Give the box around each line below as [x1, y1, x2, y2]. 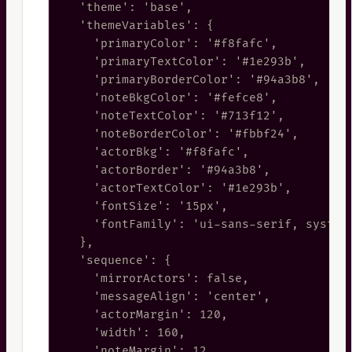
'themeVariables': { [65, 18, 214, 32]
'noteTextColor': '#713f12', [65, 108, 284, 123]
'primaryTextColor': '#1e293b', [65, 54, 306, 68]
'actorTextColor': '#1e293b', [65, 181, 291, 195]
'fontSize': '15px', [65, 199, 228, 213]
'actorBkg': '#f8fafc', [65, 145, 249, 159]
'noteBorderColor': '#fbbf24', [65, 126, 299, 141]
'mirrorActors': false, [65, 271, 249, 285]
